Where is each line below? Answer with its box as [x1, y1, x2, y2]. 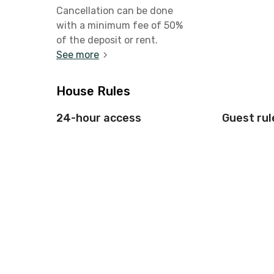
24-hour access [56, 111, 141, 125]
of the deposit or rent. [56, 34, 158, 46]
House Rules [56, 84, 130, 98]
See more [56, 49, 99, 61]
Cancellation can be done [56, 5, 173, 17]
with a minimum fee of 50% [56, 20, 183, 31]
